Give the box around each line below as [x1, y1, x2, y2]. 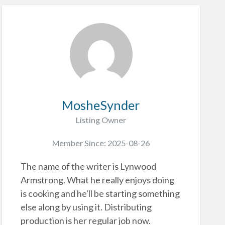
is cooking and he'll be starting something [20, 187, 180, 199]
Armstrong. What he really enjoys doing [20, 174, 174, 185]
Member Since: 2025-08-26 [52, 138, 150, 148]
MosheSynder [62, 97, 140, 113]
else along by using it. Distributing [20, 201, 152, 212]
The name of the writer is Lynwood [20, 160, 156, 172]
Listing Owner [76, 115, 126, 125]
